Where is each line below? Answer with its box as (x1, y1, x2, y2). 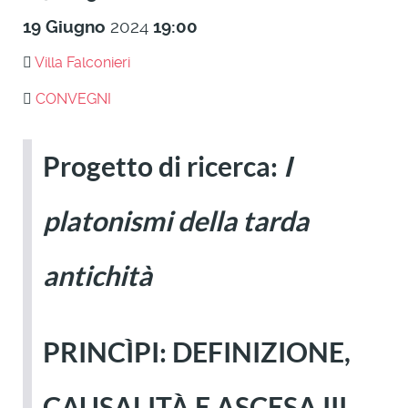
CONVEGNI (36, 90, 111, 107)
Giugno (46, 16, 106, 37)
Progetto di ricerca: (43, 151, 278, 182)
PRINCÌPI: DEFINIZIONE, (43, 337, 351, 368)
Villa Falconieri (35, 54, 130, 71)
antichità (43, 260, 152, 291)
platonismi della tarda (43, 206, 309, 237)
